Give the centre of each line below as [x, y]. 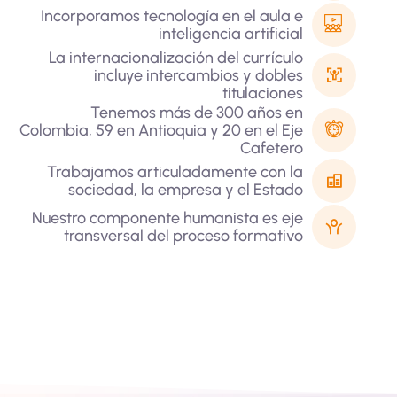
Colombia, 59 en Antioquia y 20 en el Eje [161, 130]
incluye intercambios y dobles [198, 75]
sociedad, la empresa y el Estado [185, 190]
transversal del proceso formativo [183, 236]
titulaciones [262, 93]
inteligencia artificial [230, 34]
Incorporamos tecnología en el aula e [171, 16]
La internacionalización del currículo [175, 58]
